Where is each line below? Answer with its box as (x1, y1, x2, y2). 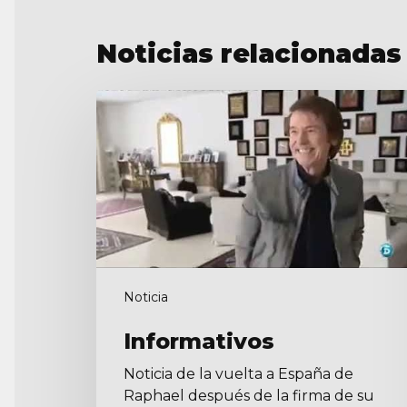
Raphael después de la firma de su (124, 387, 374, 405)
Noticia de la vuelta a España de (124, 365, 353, 383)
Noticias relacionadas (96, 37, 402, 69)
